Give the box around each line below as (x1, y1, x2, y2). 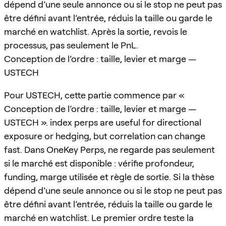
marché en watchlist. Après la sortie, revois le (4, 26, 187, 37)
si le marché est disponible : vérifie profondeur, (4, 157, 194, 168)
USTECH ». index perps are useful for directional (4, 117, 201, 128)
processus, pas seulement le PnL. (4, 39, 138, 50)
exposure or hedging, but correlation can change (4, 130, 205, 141)
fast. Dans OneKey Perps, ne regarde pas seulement (4, 144, 215, 155)
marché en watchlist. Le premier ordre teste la (4, 212, 194, 223)
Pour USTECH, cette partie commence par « (4, 89, 185, 100)
